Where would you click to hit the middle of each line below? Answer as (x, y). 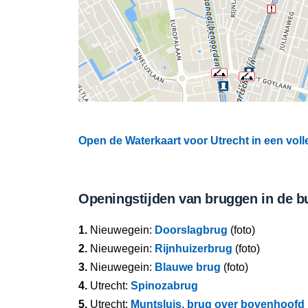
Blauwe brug (188, 267)
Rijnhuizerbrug (194, 249)
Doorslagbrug (191, 230)
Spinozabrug (164, 286)
